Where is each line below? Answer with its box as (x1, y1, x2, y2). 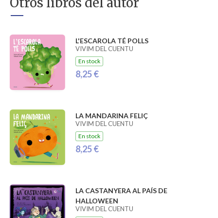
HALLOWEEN (75, 197, 118, 205)
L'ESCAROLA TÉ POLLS (75, 36, 148, 45)
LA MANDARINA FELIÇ (75, 111, 148, 120)
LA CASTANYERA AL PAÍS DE (75, 186, 167, 195)
